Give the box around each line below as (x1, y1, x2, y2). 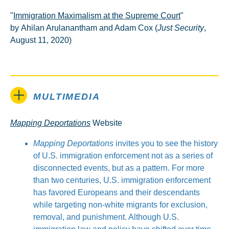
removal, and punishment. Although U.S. (33, 213, 179, 221)
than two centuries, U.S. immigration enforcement (33, 176, 211, 185)
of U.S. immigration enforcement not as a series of (33, 151, 213, 160)
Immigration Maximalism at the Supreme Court (13, 11, 180, 20)
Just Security (157, 24, 204, 32)
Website (90, 119, 122, 127)
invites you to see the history (113, 139, 218, 148)
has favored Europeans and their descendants (33, 188, 200, 197)
